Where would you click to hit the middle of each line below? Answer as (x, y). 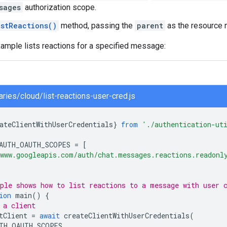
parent (150, 25)
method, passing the (97, 25)
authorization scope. (60, 7)
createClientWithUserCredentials (127, 215)
